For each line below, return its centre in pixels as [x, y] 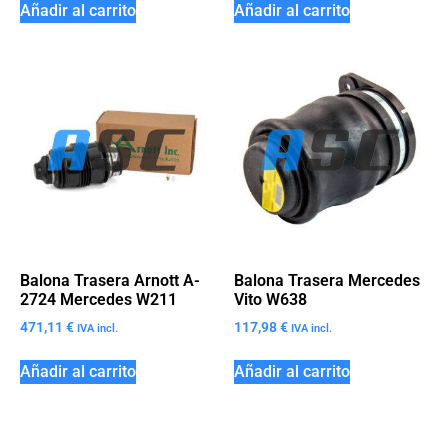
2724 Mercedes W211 [98, 299]
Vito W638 [270, 299]
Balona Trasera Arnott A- [110, 280]
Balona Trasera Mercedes [327, 280]
